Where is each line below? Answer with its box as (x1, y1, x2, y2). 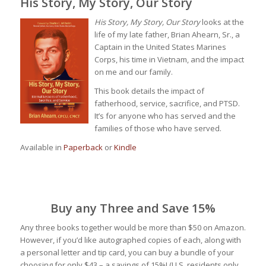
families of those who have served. (94, 122, 221, 134)
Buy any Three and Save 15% (50, 199, 216, 216)
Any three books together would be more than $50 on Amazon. (20, 221, 246, 233)
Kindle (113, 141, 137, 153)
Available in (20, 141, 64, 153)
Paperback (63, 141, 103, 153)
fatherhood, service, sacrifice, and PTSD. (94, 97, 240, 109)
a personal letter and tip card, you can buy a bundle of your (20, 246, 234, 258)
